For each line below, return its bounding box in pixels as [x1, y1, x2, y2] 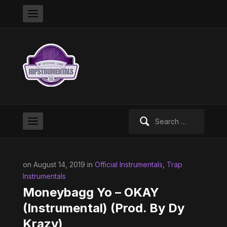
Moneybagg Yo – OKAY [22, 185, 159, 200]
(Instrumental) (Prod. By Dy [22, 201, 184, 215]
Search [128, 110, 152, 119]
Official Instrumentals [94, 160, 163, 169]
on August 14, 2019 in [22, 160, 95, 169]
